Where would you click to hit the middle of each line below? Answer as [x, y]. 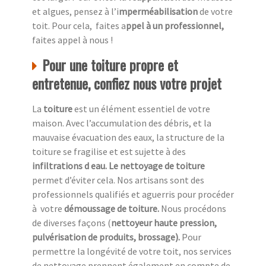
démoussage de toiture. [113, 208]
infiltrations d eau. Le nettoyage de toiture [118, 165]
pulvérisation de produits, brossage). [107, 237]
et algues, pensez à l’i [75, 11]
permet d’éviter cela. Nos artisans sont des [118, 180]
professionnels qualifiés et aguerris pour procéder [133, 194]
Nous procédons [194, 208]
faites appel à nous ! [72, 39]
